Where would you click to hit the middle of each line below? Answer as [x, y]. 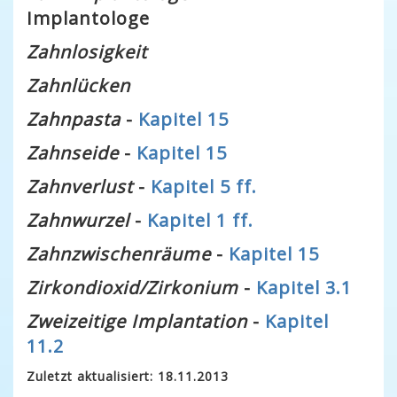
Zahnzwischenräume [121, 254]
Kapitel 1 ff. [200, 220]
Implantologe [88, 18]
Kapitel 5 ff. [204, 187]
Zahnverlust [80, 187]
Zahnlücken [78, 86]
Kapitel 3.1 [304, 288]
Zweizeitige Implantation [137, 321]
